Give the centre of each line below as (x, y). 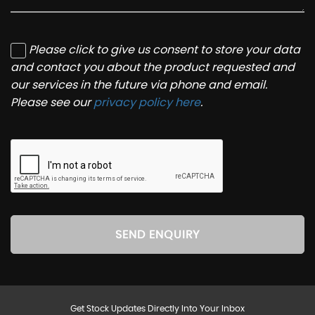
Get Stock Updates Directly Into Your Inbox (157, 309)
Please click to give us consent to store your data (165, 50)
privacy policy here (147, 102)
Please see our (52, 102)
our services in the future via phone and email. (139, 85)
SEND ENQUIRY (157, 234)
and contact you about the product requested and (153, 67)
